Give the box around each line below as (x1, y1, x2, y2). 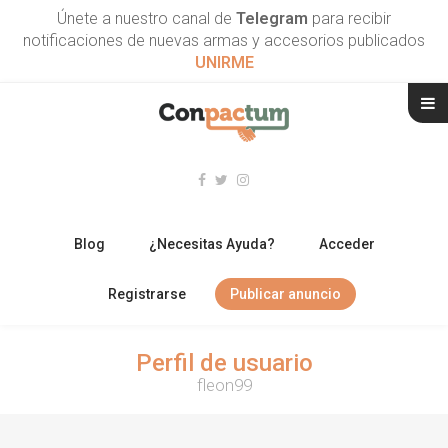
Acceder (318, 235, 375, 252)
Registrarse (107, 285, 186, 302)
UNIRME (194, 53, 254, 72)
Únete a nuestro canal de (57, 9, 236, 28)
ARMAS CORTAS (20, 425, 134, 443)
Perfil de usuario (135, 348, 313, 377)
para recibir (308, 9, 391, 28)
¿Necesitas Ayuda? (148, 235, 275, 252)
